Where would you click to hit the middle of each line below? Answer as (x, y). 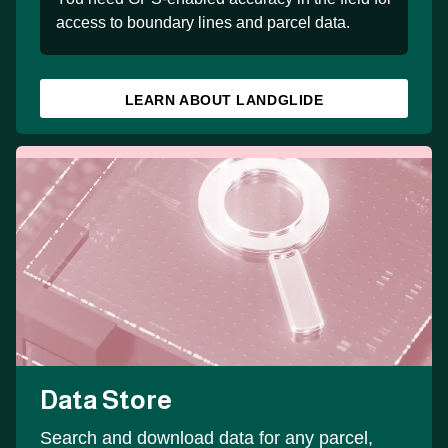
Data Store (106, 399)
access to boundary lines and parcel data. (203, 22)
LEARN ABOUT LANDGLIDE (224, 99)
